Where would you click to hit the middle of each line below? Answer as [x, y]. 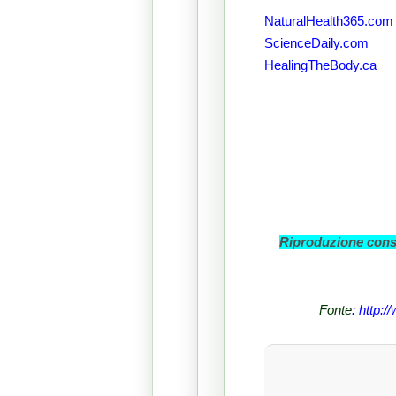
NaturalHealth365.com [328, 22]
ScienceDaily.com [316, 44]
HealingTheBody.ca [320, 66]
